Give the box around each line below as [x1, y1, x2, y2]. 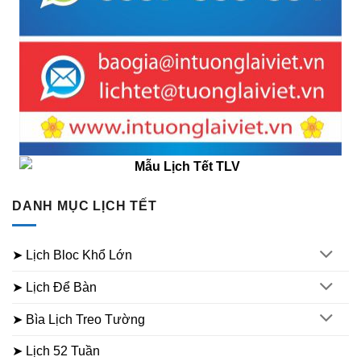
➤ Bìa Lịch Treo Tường [12, 312, 145, 326]
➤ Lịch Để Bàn [12, 280, 97, 295]
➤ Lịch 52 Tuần [12, 343, 100, 358]
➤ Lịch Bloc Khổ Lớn [12, 248, 132, 263]
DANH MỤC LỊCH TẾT [12, 198, 157, 213]
